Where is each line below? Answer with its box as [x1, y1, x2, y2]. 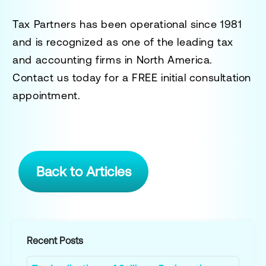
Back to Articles [36, 163, 131, 179]
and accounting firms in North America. [12, 53, 213, 66]
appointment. [12, 88, 81, 102]
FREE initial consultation [132, 71, 252, 84]
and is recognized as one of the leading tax [12, 35, 234, 48]
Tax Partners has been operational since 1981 [12, 17, 242, 30]
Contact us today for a [12, 71, 132, 84]
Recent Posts [27, 235, 84, 246]
